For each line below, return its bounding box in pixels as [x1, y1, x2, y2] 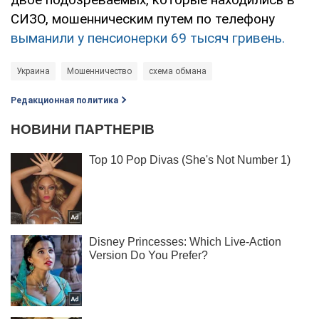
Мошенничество [67, 66, 132, 77]
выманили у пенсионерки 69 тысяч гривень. [11, 30, 285, 47]
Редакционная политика [11, 95, 118, 106]
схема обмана [149, 66, 206, 77]
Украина [16, 66, 50, 77]
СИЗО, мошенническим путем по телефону [11, 11, 275, 28]
